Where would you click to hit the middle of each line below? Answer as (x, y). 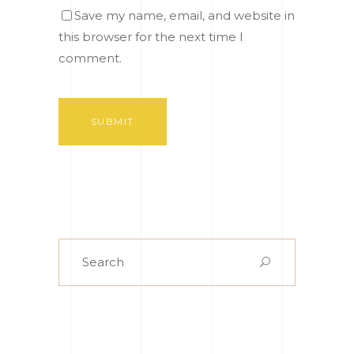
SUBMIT (113, 121)
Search (79, 248)
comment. (90, 58)
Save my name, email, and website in (185, 15)
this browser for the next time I (151, 36)
